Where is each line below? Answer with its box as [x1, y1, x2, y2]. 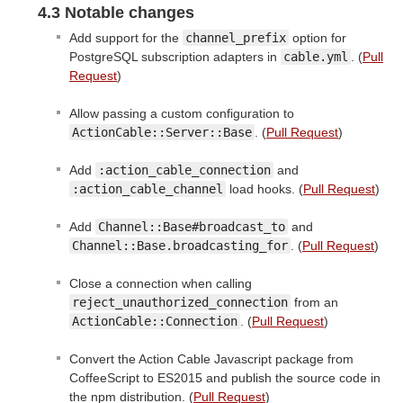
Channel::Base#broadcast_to [98, 219, 285, 234]
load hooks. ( [226, 181, 303, 196]
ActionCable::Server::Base [72, 124, 252, 139]
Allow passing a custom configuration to [69, 105, 294, 121]
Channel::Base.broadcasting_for [72, 237, 288, 253]
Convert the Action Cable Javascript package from [69, 351, 354, 366]
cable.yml [283, 49, 348, 64]
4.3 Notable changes [38, 4, 194, 22]
